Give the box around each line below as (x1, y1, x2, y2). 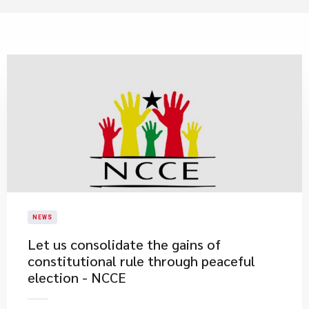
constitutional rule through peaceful (28, 252, 255, 270)
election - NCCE (28, 268, 126, 286)
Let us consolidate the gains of (28, 235, 221, 253)
